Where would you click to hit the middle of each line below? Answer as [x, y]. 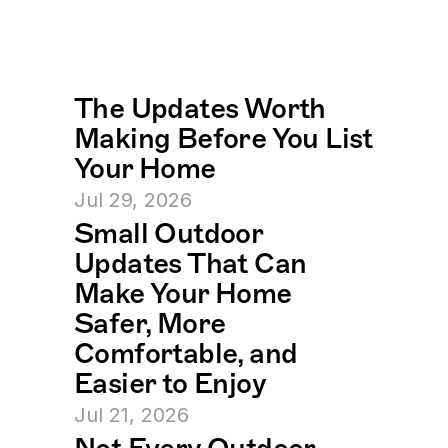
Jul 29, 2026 [133, 200]
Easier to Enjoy [170, 383]
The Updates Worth [200, 108]
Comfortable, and [186, 353]
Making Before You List [223, 138]
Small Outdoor [168, 233]
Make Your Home [183, 293]
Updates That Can [190, 263]
